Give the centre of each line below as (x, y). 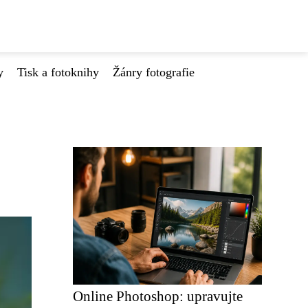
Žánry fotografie (154, 72)
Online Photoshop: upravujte (158, 296)
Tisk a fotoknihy (58, 72)
